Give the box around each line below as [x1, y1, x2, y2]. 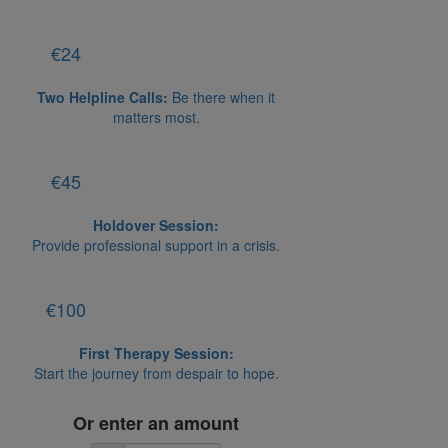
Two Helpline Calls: [37, 86, 168, 107]
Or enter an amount [73, 409, 239, 436]
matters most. [112, 106, 200, 127]
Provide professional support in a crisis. [32, 234, 280, 255]
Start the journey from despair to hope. [33, 362, 279, 383]
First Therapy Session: [78, 342, 234, 363]
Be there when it [168, 86, 275, 107]
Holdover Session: [93, 214, 219, 235]
